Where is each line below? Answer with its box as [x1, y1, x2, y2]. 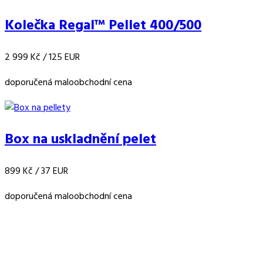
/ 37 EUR [33, 164, 68, 180]
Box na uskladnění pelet [5, 129, 156, 151]
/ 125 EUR [41, 50, 80, 66]
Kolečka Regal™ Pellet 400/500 [5, 15, 201, 38]
